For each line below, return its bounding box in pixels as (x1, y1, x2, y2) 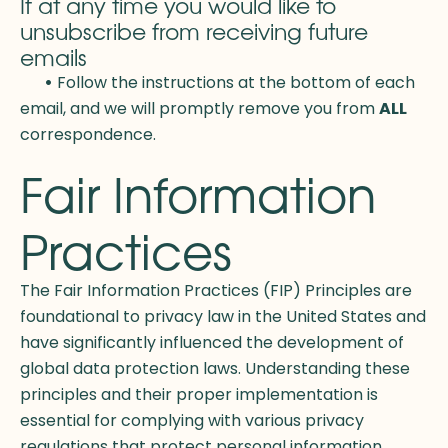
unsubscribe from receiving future (20, 15, 368, 48)
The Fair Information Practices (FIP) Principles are (20, 279, 412, 303)
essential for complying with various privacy (20, 409, 364, 433)
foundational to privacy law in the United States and (20, 305, 426, 329)
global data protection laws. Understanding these (20, 357, 410, 381)
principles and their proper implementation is (20, 383, 378, 407)
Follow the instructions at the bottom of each (53, 71, 415, 95)
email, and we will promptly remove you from (20, 97, 379, 121)
